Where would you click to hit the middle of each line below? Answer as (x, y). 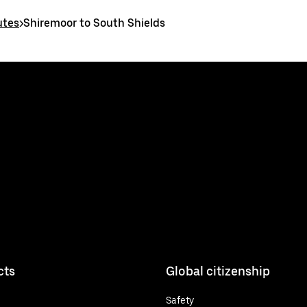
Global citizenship (218, 271)
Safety (180, 300)
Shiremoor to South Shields (94, 23)
